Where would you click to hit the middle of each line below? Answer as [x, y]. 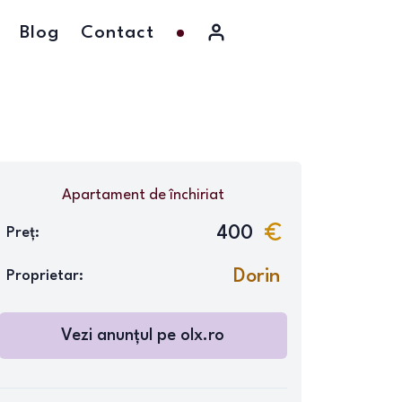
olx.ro [203, 336]
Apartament [103, 195]
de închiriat [184, 195]
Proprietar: [44, 276]
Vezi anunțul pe [121, 336]
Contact [118, 33]
